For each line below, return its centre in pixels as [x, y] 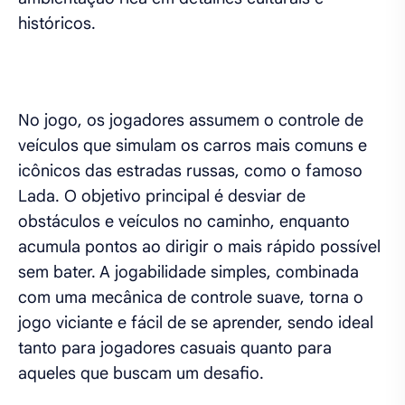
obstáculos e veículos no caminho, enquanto [184, 221]
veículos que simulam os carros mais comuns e [193, 145]
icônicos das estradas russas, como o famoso [190, 170]
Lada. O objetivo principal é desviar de [162, 196]
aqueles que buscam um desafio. [141, 373]
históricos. [57, 23]
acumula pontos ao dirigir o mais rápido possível [199, 246]
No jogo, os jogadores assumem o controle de [191, 120]
